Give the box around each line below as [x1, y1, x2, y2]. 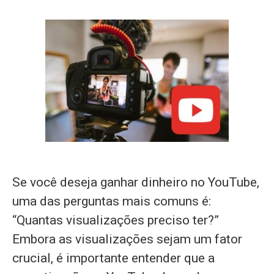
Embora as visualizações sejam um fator [12, 232, 242, 246]
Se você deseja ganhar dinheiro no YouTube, [12, 175, 259, 190]
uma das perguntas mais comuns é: [12, 194, 211, 209]
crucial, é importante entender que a [12, 251, 215, 265]
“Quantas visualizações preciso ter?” [12, 213, 219, 228]
